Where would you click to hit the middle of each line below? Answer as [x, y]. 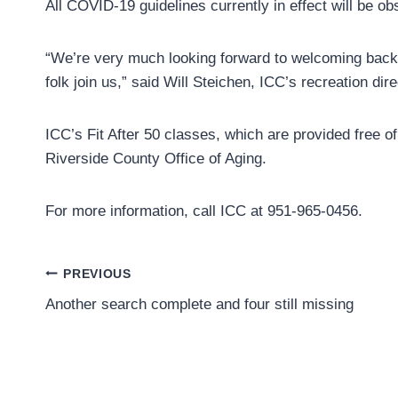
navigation [107, 315]
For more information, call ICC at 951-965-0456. [204, 211]
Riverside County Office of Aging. [156, 159]
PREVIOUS [97, 274]
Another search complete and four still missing [199, 305]
